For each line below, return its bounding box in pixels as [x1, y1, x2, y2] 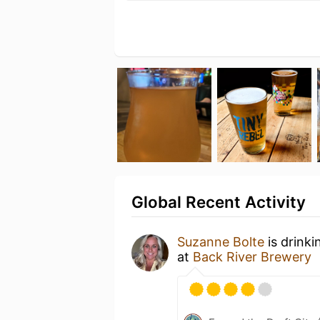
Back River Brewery [193, 249, 311, 264]
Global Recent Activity [131, 191, 306, 211]
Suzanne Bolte [177, 234, 264, 249]
